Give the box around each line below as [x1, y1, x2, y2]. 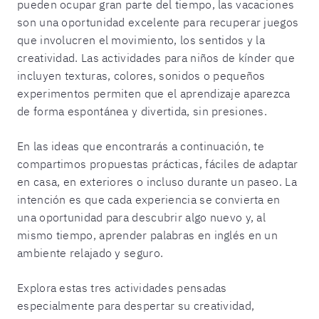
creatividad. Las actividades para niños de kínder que [17, 50, 295, 65]
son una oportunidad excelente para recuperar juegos [17, 14, 299, 29]
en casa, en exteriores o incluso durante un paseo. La [17, 174, 297, 189]
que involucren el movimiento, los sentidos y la [17, 32, 266, 47]
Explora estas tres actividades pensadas [17, 280, 227, 295]
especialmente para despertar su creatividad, [17, 298, 255, 313]
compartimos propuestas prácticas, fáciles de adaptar [17, 156, 298, 171]
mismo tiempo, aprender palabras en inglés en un [17, 227, 278, 242]
